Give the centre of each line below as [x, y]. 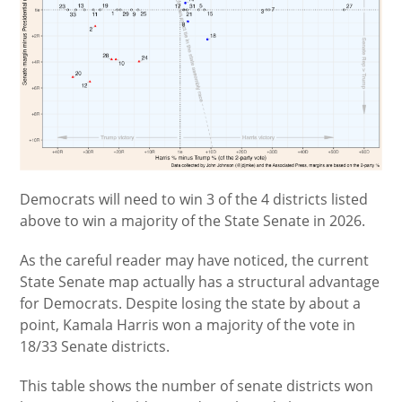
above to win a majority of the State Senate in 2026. [193, 220]
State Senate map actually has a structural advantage [200, 281]
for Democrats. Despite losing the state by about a [191, 303]
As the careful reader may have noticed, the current [195, 260]
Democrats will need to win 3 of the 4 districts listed [194, 199]
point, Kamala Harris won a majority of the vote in [188, 324]
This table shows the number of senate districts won [197, 385]
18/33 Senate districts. [95, 346]
